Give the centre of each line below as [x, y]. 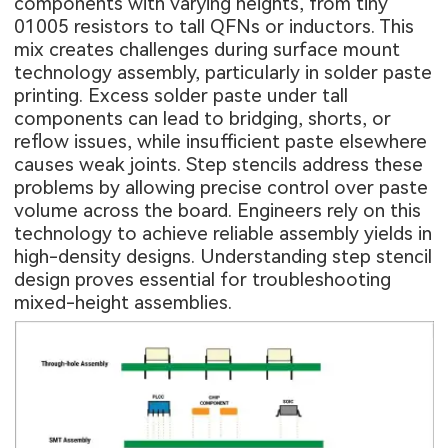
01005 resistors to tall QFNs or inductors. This [214, 27]
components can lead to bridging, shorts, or [203, 119]
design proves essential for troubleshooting [203, 280]
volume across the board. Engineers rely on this [218, 211]
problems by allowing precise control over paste [221, 188]
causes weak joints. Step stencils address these [219, 165]
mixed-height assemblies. [123, 303]
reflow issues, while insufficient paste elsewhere [221, 142]
